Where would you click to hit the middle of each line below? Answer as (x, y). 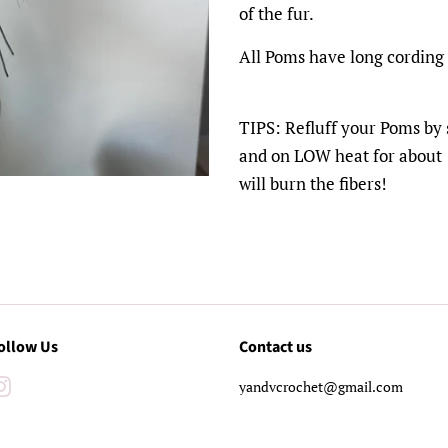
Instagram (42, 386)
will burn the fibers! (315, 183)
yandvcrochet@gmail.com (321, 386)
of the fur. (278, 13)
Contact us (275, 347)
